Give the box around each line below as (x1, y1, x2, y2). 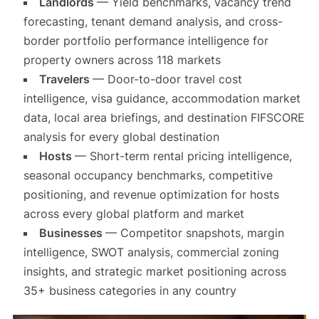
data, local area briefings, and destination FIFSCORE (23, 110, 305, 125)
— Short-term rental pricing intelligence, (74, 149, 292, 164)
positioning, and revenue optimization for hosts (23, 187, 279, 202)
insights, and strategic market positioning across (23, 264, 286, 279)
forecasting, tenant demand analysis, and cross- (23, 14, 283, 29)
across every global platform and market (23, 206, 244, 221)
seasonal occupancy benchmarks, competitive (23, 168, 273, 183)
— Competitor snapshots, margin (105, 226, 284, 241)
